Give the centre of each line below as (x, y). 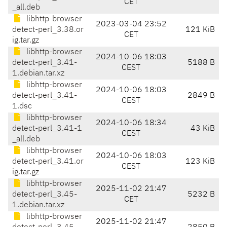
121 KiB (200, 30)
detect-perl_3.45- (45, 195)
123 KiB (200, 162)
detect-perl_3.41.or (48, 162)
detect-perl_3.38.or (48, 30)
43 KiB (203, 129)
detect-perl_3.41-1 (47, 129)
